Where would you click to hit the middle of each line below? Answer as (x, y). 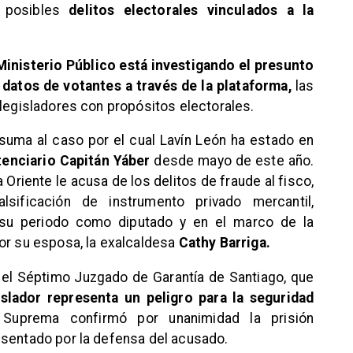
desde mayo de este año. (232, 161)
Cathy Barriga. (224, 243)
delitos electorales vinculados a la (191, 11)
